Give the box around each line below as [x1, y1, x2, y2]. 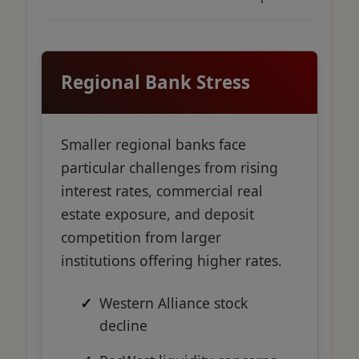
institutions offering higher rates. [61, 250, 282, 270]
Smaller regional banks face [61, 134, 246, 154]
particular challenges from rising [61, 157, 278, 177]
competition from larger [61, 227, 221, 247]
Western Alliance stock [99, 292, 248, 313]
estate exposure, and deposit [61, 204, 254, 224]
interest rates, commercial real [61, 180, 263, 200]
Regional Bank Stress [61, 69, 250, 95]
